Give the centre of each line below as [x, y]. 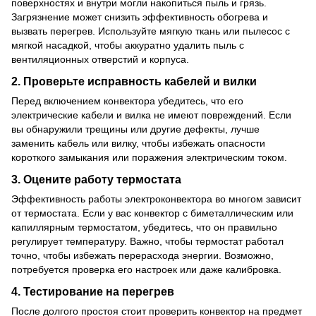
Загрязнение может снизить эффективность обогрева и [140, 17]
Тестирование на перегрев [99, 291]
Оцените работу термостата [102, 179]
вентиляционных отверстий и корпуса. [100, 60]
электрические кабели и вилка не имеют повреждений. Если [151, 115]
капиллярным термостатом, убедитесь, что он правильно [144, 227]
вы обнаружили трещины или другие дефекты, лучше [135, 129]
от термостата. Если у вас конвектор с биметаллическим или [152, 213]
